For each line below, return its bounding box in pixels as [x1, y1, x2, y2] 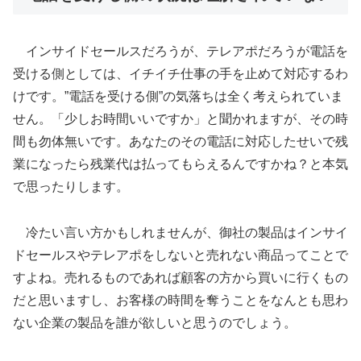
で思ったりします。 [13, 180, 129, 194]
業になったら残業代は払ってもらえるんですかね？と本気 [13, 157, 348, 172]
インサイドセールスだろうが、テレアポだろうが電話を [13, 44, 348, 59]
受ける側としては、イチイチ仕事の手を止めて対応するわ [13, 67, 348, 81]
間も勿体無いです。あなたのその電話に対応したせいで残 [13, 135, 348, 149]
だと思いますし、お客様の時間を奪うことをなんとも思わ [13, 293, 348, 308]
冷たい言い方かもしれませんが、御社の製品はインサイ [13, 226, 348, 240]
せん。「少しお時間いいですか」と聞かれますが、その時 [13, 112, 348, 127]
